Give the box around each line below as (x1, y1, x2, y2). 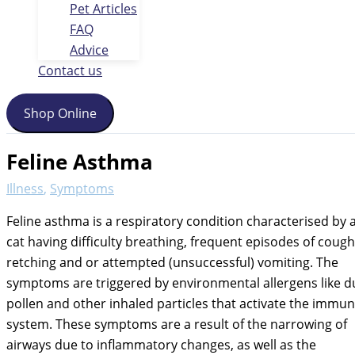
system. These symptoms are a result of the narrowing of (6, 315, 347, 333)
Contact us (38, 62, 102, 79)
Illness (6, 179, 44, 197)
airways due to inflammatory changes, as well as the (6, 335, 316, 353)
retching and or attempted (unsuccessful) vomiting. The (6, 253, 338, 271)
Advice (70, 41, 109, 59)
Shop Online (24, 105, 97, 122)
